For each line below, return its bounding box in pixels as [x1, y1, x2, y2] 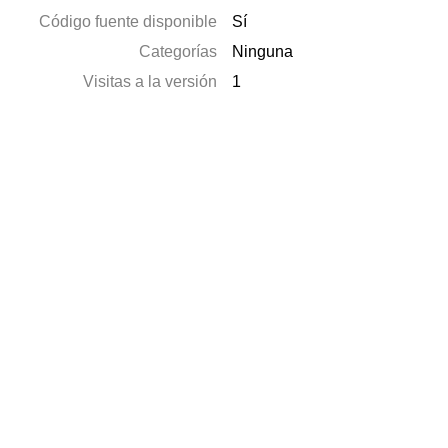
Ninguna [232, 43, 294, 60]
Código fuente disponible [39, 13, 218, 30]
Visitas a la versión [83, 73, 218, 90]
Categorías [139, 43, 218, 60]
